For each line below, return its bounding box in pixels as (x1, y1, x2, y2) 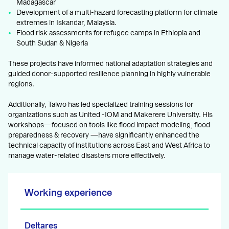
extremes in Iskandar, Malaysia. (16, 19, 117, 27)
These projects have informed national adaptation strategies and (8, 60, 213, 67)
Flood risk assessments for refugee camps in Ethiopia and (16, 29, 200, 37)
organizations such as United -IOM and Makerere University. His (8, 111, 213, 119)
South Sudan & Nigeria (16, 39, 88, 47)
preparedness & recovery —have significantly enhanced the (8, 131, 199, 139)
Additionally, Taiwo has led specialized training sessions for (8, 101, 193, 108)
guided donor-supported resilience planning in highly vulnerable (8, 70, 211, 78)
